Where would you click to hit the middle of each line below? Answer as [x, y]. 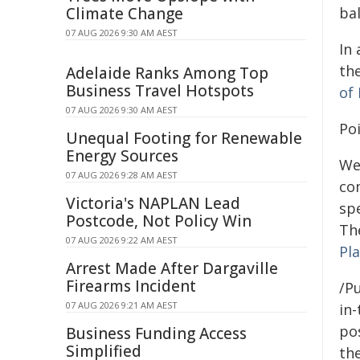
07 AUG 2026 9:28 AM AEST [122, 175]
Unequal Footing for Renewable [184, 138]
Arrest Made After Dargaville [172, 268]
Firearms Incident [131, 286]
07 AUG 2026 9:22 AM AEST [122, 240]
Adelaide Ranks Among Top [167, 73]
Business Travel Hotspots [160, 91]
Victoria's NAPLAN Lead [153, 203]
